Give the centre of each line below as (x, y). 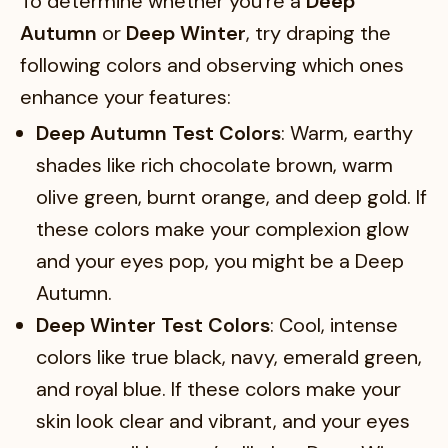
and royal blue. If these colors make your (218, 388)
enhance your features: (125, 96)
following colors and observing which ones (212, 64)
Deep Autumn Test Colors (158, 132)
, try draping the (318, 32)
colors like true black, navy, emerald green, (229, 356)
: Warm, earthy (347, 132)
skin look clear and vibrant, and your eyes (223, 420)
